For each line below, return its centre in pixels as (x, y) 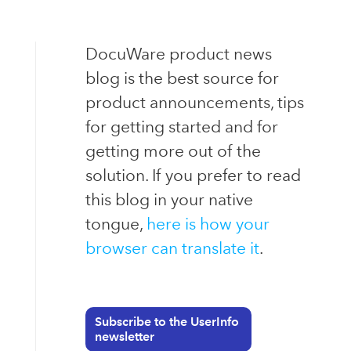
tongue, (116, 223)
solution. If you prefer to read (193, 175)
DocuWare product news (178, 53)
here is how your (208, 223)
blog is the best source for (182, 78)
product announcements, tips (194, 102)
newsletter (125, 337)
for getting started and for (181, 126)
